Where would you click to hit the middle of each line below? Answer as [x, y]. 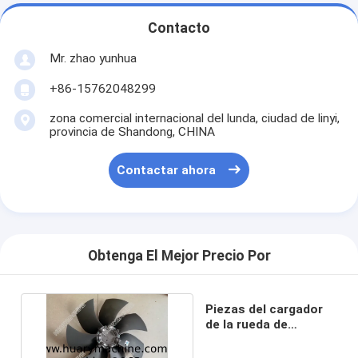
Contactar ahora [167, 171]
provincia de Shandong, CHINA [132, 131]
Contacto [179, 28]
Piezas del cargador [265, 309]
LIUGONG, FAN [247, 339]
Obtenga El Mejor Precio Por [179, 256]
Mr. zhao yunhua [93, 58]
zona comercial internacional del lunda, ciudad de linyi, [194, 118]
